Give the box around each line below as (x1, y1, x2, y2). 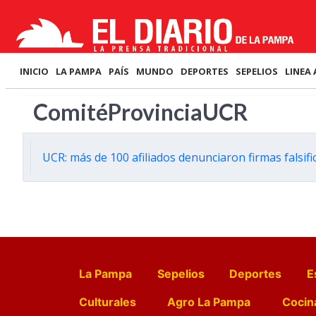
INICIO (20, 65, 49, 78)
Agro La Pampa (167, 295, 251, 309)
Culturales (79, 295, 136, 309)
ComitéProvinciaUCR (33, 98, 248, 126)
